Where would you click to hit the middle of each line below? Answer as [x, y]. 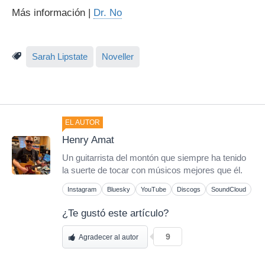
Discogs [189, 189]
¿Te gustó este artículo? [115, 213]
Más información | [53, 12]
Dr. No [108, 12]
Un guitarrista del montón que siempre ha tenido [154, 158]
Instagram [82, 189]
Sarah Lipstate [60, 56]
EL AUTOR [83, 122]
